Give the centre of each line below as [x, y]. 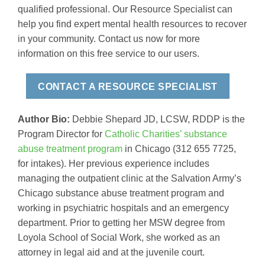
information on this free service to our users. [109, 54]
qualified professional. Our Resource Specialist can [125, 9]
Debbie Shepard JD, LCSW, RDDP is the [157, 119]
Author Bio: [44, 119]
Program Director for [61, 134]
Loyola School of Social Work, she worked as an [119, 238]
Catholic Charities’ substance [166, 134]
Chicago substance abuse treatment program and [121, 193]
